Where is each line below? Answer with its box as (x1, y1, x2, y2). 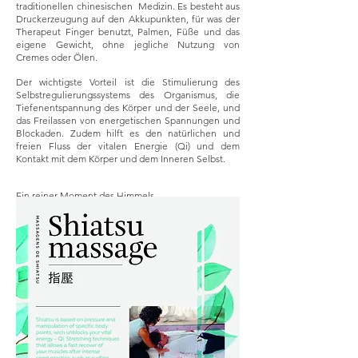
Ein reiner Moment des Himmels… (16, 189, 164, 201)
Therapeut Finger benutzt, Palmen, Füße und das (16, 25, 240, 38)
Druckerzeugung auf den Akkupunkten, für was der (16, 12, 240, 25)
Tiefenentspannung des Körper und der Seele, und (16, 101, 240, 113)
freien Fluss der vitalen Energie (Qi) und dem (16, 139, 240, 152)
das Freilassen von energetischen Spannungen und (16, 113, 240, 126)
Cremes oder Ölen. (16, 50, 100, 63)
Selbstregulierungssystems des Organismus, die (16, 88, 240, 101)
